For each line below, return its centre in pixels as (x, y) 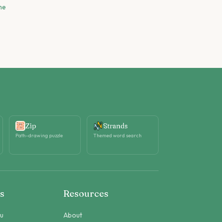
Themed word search (117, 136)
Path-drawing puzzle (39, 136)
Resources (86, 194)
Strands (115, 126)
